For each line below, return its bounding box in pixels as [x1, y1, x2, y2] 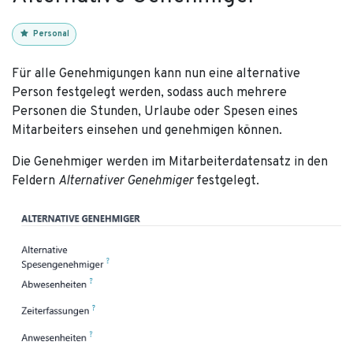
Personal [33, 29, 70, 40]
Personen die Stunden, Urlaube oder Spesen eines [12, 104, 298, 121]
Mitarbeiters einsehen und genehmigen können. [12, 123, 282, 139]
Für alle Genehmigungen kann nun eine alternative [12, 66, 300, 83]
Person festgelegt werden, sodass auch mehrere [12, 85, 287, 102]
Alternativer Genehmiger [58, 173, 196, 190]
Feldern [12, 173, 58, 190]
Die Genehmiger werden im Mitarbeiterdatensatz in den [12, 154, 328, 171]
